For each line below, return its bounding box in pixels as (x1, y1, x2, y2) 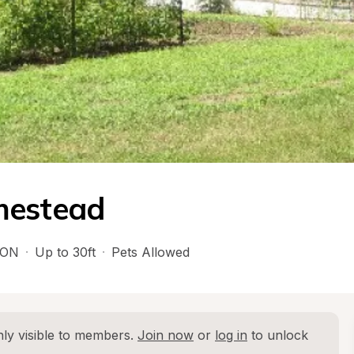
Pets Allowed (111, 244, 190, 260)
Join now (137, 327, 194, 343)
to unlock (247, 327, 308, 343)
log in (215, 327, 247, 343)
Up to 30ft (35, 244, 96, 260)
